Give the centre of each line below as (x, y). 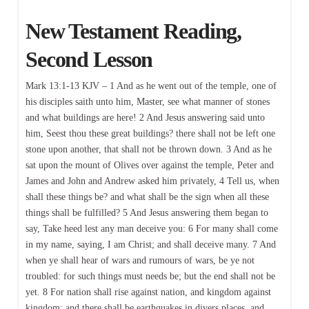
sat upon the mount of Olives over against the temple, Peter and (149, 166)
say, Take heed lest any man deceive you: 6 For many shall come (151, 229)
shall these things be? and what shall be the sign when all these (147, 197)
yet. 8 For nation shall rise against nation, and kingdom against (148, 292)
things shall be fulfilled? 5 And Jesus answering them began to (147, 213)
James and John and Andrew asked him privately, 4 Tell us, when (152, 181)
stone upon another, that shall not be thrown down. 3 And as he (148, 150)
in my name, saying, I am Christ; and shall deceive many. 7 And (150, 245)
